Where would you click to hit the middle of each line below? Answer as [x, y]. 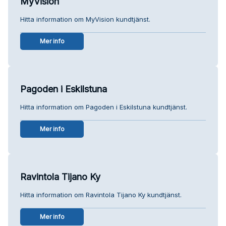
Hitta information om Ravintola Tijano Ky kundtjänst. [101, 194]
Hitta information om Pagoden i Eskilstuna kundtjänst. [104, 107]
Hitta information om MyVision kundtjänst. [85, 19]
